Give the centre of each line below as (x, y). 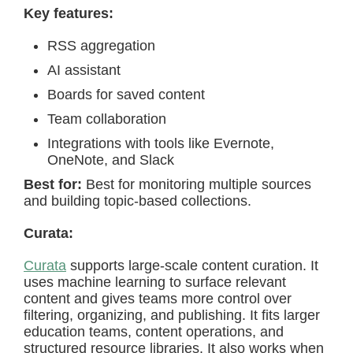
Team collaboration (107, 119)
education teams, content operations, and (154, 332)
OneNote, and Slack (111, 160)
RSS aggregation (101, 46)
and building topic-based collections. (137, 201)
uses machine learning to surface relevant (155, 282)
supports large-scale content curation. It (192, 266)
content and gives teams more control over (158, 299)
